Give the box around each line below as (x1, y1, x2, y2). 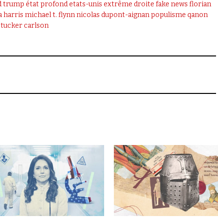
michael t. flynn (24, 11, 75, 19)
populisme (150, 11, 186, 19)
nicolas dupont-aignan (76, 11, 149, 19)
